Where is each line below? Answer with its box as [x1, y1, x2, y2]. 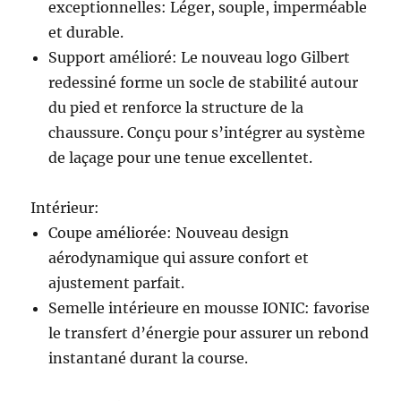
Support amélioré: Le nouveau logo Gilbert [48, 48, 351, 67]
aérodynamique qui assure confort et [48, 249, 310, 268]
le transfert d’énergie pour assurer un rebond [48, 324, 370, 343]
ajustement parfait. [48, 274, 185, 293]
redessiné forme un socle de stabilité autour [48, 73, 359, 92]
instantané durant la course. [48, 349, 249, 368]
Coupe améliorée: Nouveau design [48, 224, 290, 243]
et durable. [48, 23, 124, 42]
